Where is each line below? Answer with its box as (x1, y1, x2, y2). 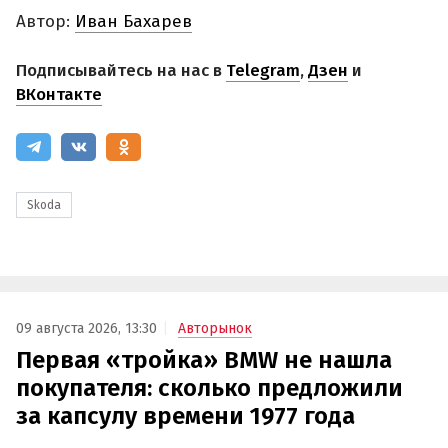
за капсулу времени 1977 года (16, 401, 355, 430)
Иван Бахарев (75, 10, 192, 32)
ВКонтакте (16, 84, 102, 106)
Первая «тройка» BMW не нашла (16, 345, 392, 374)
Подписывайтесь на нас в (16, 60, 226, 82)
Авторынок (178, 319, 252, 337)
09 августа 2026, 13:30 (16, 319, 157, 337)
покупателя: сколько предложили (16, 373, 403, 402)
